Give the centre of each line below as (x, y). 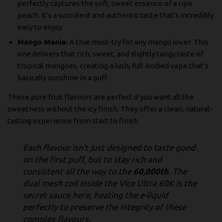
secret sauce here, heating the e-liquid (95, 195)
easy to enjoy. (40, 27)
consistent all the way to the (78, 171)
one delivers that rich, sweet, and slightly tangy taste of (111, 54)
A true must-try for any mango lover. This (138, 42)
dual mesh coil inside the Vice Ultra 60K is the (110, 183)
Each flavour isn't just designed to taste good (109, 147)
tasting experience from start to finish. (74, 120)
